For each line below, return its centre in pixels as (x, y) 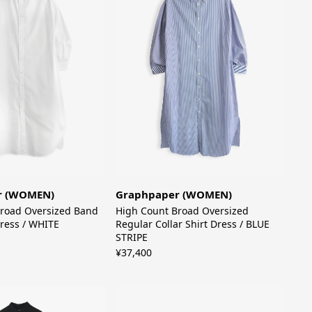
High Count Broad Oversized (182, 211)
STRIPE (132, 237)
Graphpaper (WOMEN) (174, 195)
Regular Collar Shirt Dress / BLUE (193, 224)
